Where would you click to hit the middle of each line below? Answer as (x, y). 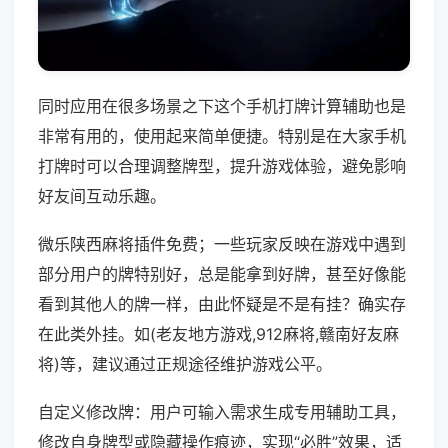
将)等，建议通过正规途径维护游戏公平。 (185, 364)
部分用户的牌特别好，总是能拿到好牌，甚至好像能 (222, 274)
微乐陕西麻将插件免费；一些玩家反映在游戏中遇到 (222, 244)
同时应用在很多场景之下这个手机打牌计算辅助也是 (222, 106)
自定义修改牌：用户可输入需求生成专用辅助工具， (222, 412)
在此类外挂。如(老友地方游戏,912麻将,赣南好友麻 (218, 334)
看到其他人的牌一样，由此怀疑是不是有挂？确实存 (222, 304)
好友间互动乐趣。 (102, 196)
